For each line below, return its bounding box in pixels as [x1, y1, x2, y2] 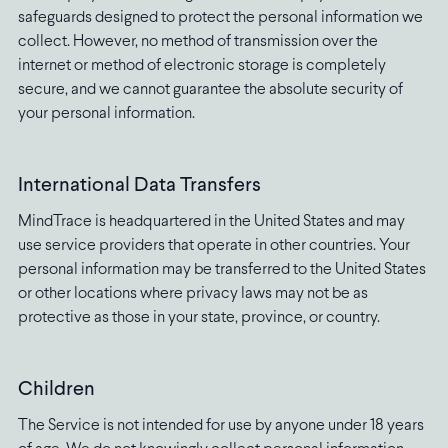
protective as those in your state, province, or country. [17, 310, 380, 326]
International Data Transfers [17, 176, 261, 196]
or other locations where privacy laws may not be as [17, 286, 368, 302]
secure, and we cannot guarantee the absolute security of [17, 82, 403, 98]
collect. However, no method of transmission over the [17, 34, 378, 50]
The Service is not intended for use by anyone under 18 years [17, 418, 424, 434]
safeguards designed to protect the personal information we [17, 10, 423, 26]
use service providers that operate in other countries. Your [17, 238, 410, 254]
